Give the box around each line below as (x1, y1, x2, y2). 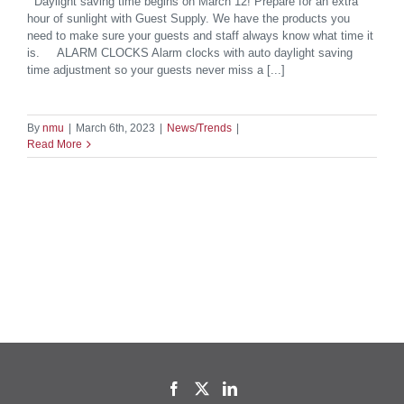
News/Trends (167, 122, 232, 135)
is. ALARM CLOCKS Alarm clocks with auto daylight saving (27, 46, 353, 60)
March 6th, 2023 (76, 122, 155, 135)
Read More (27, 138, 82, 151)
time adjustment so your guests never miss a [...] (27, 63, 285, 78)
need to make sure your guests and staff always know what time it (27, 29, 373, 43)
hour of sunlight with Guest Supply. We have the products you (27, 12, 350, 26)
